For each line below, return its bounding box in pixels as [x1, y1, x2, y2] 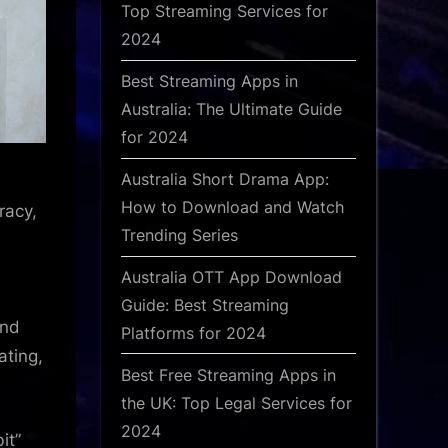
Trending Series [121, 225, 238, 246]
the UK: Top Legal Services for [121, 392, 352, 413]
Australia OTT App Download [121, 267, 342, 288]
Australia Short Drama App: [121, 169, 329, 190]
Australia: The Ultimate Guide [121, 99, 342, 120]
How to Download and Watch [121, 197, 344, 218]
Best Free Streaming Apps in [121, 364, 336, 385]
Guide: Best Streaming [121, 295, 289, 316]
